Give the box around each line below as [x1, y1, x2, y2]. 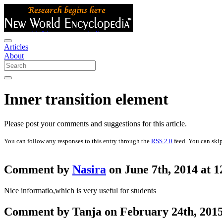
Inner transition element [4, 90, 168, 109]
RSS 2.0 [151, 137, 172, 145]
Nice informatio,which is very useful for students [4, 186, 156, 195]
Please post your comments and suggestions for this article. [4, 119, 187, 128]
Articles [4, 43, 28, 51]
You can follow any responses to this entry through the [4, 137, 151, 145]
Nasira [72, 163, 106, 176]
